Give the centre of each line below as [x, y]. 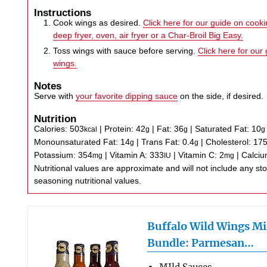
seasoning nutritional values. [88, 180]
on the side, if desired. [221, 96]
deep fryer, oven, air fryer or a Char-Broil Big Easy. [148, 35]
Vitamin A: [130, 155]
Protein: [120, 128]
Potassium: [56, 155]
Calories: [52, 128]
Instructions [63, 13]
